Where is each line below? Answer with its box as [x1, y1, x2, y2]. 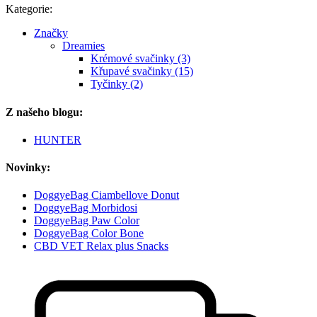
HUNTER [34, 133, 81, 146]
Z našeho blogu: [6, 105, 83, 118]
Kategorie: [6, 3, 52, 16]
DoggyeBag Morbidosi [34, 202, 137, 214]
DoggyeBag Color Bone [34, 227, 144, 240]
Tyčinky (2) [91, 78, 143, 91]
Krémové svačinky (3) [91, 52, 190, 65]
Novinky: [6, 161, 50, 174]
